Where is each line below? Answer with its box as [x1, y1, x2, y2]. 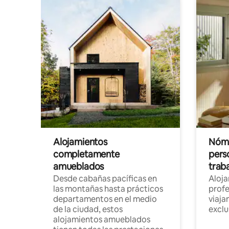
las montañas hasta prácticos [53, 183, 163, 194]
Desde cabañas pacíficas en [53, 173, 157, 184]
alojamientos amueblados [53, 214, 150, 225]
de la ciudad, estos [53, 203, 123, 215]
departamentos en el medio [53, 193, 157, 204]
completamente [53, 148, 120, 160]
